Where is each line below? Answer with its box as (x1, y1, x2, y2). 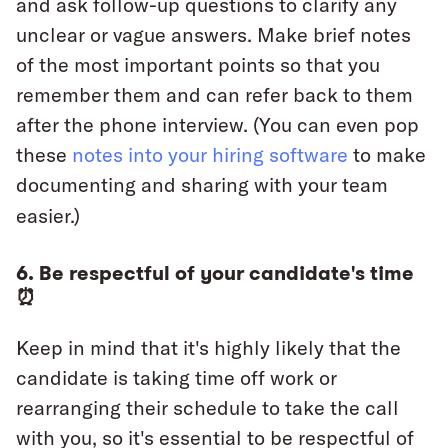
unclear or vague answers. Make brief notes (16, 22, 411, 48)
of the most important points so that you (16, 52, 380, 78)
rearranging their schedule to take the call (16, 395, 399, 421)
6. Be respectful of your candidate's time (16, 260, 414, 287)
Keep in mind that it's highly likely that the (16, 335, 401, 361)
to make (348, 142, 426, 168)
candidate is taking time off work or (16, 365, 337, 391)
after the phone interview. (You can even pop (16, 112, 419, 138)
